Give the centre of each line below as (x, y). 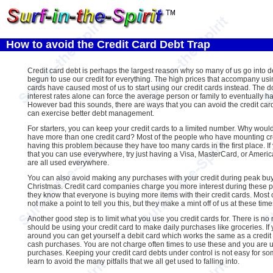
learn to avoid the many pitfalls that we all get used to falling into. (133, 261)
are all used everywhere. (68, 163)
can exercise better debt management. (90, 113)
